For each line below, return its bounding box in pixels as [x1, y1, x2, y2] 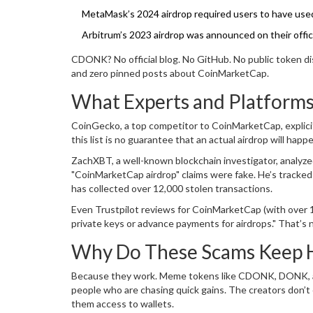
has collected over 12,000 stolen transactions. [71, 182, 272, 195]
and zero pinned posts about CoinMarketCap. [71, 67, 269, 80]
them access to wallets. [71, 298, 174, 310]
